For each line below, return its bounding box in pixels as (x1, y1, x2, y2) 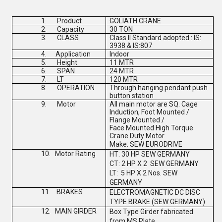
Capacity (56, 25, 84, 33)
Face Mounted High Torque (110, 124, 194, 132)
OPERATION (56, 84, 95, 92)
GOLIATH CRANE (110, 17, 162, 25)
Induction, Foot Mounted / (110, 108, 190, 116)
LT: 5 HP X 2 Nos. (110, 169, 162, 177)
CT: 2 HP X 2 (110, 160, 148, 167)
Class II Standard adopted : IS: (110, 34, 202, 42)
